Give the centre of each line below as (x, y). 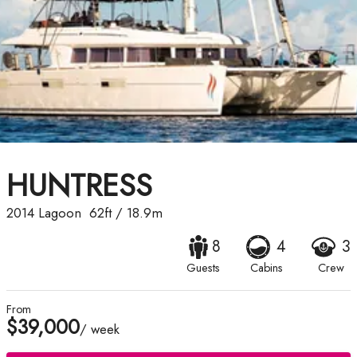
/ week (100, 330)
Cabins (266, 268)
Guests (204, 268)
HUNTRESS (79, 186)
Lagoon (60, 213)
